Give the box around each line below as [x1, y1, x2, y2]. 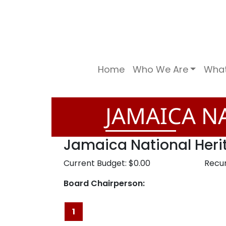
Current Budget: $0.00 [64, 157, 150, 169]
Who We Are [132, 63, 188, 76]
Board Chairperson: [64, 178, 145, 190]
